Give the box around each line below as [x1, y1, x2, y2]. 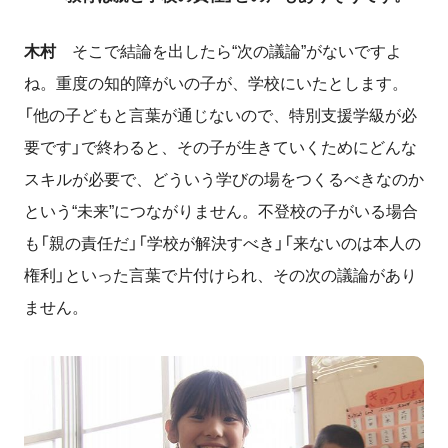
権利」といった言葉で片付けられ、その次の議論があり [24, 266, 417, 284]
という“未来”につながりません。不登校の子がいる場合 [24, 202, 418, 220]
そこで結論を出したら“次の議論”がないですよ [56, 42, 402, 60]
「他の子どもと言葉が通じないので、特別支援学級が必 [24, 106, 417, 124]
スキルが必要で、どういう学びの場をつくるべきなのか [24, 170, 424, 188]
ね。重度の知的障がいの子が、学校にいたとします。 [24, 74, 408, 92]
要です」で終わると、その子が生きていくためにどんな [24, 138, 417, 156]
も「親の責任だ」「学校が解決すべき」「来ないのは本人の [24, 234, 421, 252]
